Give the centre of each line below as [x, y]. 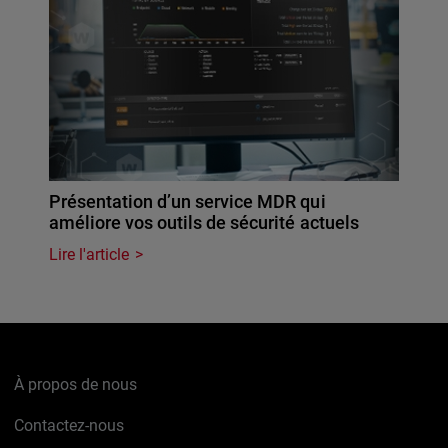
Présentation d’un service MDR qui [187, 201]
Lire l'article [89, 254]
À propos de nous [76, 384]
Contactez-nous [69, 425]
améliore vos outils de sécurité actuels [204, 222]
